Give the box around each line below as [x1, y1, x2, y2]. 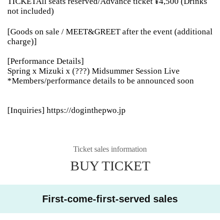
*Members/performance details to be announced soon [7, 76, 194, 85]
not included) [7, 6, 54, 16]
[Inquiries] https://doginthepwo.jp [7, 105, 126, 115]
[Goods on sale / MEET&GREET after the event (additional [7, 27, 213, 36]
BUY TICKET [70, 158, 150, 173]
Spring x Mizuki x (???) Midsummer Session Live [7, 66, 180, 76]
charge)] [7, 36, 37, 46]
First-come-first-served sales [42, 193, 178, 204]
